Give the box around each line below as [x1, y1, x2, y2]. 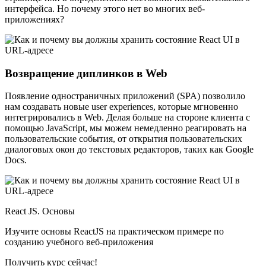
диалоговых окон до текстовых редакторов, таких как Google [5, 144, 254, 155]
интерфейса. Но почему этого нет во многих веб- [5, 3, 205, 14]
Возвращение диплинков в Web [5, 66, 167, 80]
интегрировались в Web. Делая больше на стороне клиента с [5, 112, 250, 123]
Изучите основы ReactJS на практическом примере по [5, 226, 224, 237]
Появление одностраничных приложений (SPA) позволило [5, 91, 245, 102]
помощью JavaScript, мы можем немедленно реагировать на [5, 123, 246, 134]
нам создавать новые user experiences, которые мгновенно [5, 102, 238, 112]
